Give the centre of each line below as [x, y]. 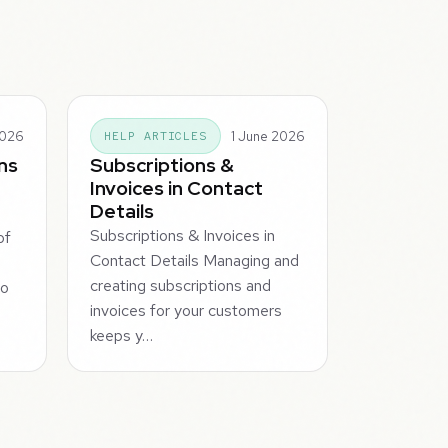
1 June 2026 [267, 136]
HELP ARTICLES [156, 136]
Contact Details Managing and [195, 261]
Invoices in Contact [177, 188]
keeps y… [122, 336]
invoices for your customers [186, 311]
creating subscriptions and [181, 286]
